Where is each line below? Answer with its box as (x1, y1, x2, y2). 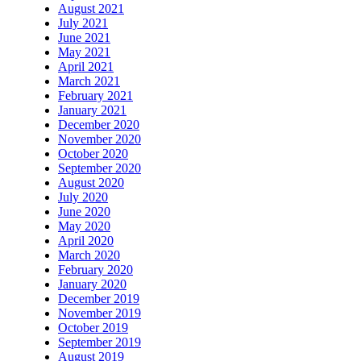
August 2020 (58, 176, 124, 190)
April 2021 (58, 60, 114, 74)
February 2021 (58, 89, 133, 103)
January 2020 (58, 277, 127, 292)
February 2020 (58, 263, 133, 277)
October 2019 (58, 321, 128, 335)
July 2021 (58, 16, 108, 31)
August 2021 (58, 2, 124, 16)
